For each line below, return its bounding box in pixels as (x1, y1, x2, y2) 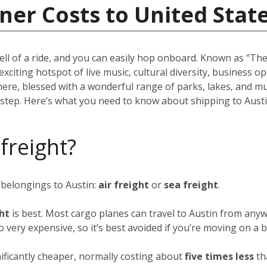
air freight (98, 178, 149, 191)
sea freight (164, 178, 218, 191)
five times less (185, 249, 256, 263)
